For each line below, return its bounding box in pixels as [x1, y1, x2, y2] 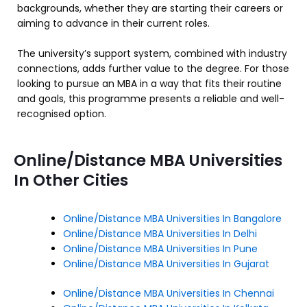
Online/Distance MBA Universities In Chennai [63, 286, 277, 300]
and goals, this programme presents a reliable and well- [17, 92, 284, 106]
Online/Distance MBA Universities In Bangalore [63, 211, 282, 225]
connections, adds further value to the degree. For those [17, 62, 289, 76]
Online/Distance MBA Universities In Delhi [63, 226, 257, 241]
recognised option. [17, 107, 106, 121]
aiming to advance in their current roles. [17, 16, 210, 30]
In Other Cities [14, 169, 128, 191]
